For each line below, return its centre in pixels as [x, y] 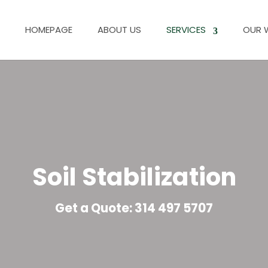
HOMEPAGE [48, 29]
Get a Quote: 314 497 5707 [134, 208]
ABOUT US [119, 29]
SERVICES [186, 29]
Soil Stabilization [134, 177]
